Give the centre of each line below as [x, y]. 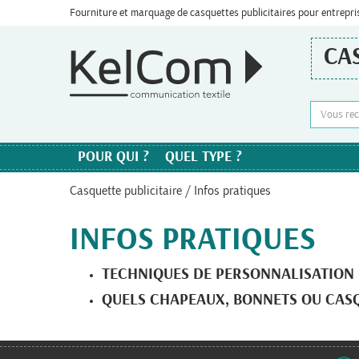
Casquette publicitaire [126, 191]
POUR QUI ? [113, 157]
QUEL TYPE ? [204, 157]
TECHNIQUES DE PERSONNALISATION [228, 274]
